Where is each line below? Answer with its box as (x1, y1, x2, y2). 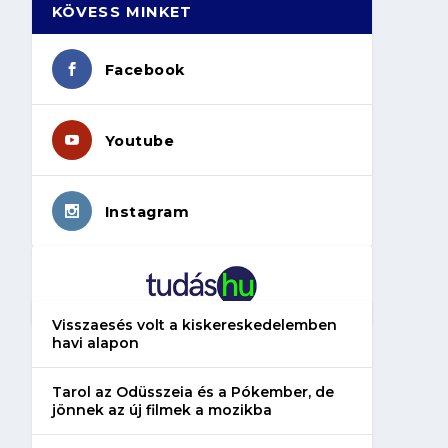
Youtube (104, 131, 175, 150)
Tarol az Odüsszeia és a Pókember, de (51, 382, 334, 401)
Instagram (104, 202, 190, 221)
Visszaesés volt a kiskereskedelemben (51, 315, 337, 334)
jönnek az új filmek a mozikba (51, 400, 272, 419)
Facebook (104, 60, 185, 79)
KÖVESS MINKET (51, 2, 193, 21)
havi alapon (51, 333, 139, 352)
